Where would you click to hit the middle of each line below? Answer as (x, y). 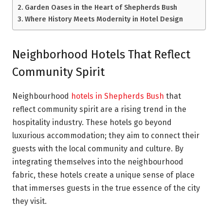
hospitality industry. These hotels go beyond (92, 123)
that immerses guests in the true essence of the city (106, 188)
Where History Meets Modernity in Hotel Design (104, 19)
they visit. (29, 201)
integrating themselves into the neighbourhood (98, 162)
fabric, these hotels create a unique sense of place (103, 175)
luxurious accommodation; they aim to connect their (106, 136)
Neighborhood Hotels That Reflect (101, 55)
